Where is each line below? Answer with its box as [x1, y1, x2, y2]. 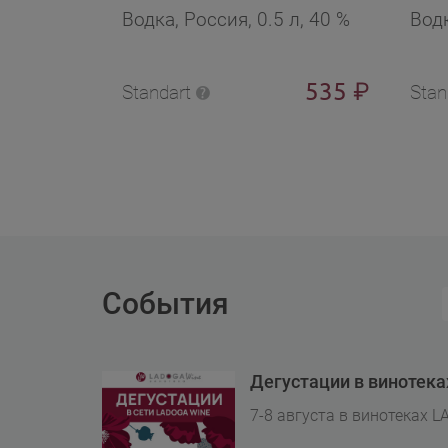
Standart [122, 81, 191, 104]
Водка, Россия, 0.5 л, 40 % [122, 8, 350, 31]
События [102, 286, 229, 321]
